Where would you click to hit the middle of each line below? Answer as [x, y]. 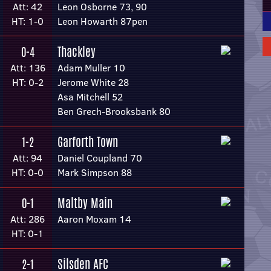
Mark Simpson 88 [95, 172]
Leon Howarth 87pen [103, 21]
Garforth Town [88, 142]
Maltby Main [85, 203]
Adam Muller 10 [91, 68]
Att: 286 [28, 219]
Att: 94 [28, 158]
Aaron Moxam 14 [94, 219]
